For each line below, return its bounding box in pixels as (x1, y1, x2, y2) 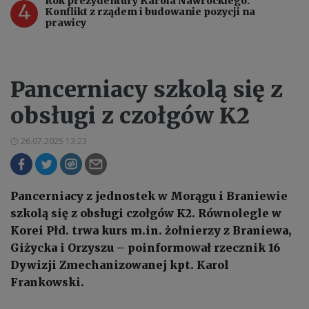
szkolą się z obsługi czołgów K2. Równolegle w (10, 206, 281, 221)
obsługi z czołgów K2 (10, 102, 250, 130)
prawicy (45, 17, 86, 30)
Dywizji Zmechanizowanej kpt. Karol (10, 258, 229, 272)
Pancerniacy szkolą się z (10, 76, 283, 104)
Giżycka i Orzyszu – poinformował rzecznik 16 (10, 241, 280, 255)
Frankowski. (10, 275, 84, 290)
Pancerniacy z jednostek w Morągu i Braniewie (10, 189, 288, 203)
